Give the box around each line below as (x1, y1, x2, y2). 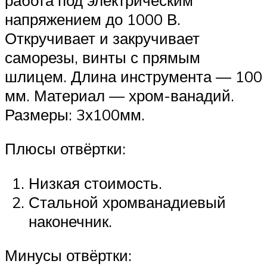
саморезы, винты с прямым (5, 47, 200, 67)
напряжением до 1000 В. (5, 9, 181, 29)
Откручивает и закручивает (5, 28, 200, 48)
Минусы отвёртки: (5, 246, 132, 265)
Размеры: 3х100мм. (5, 104, 145, 124)
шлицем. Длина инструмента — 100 (5, 66, 262, 86)
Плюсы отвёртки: (5, 139, 126, 159)
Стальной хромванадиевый (29, 192, 226, 212)
